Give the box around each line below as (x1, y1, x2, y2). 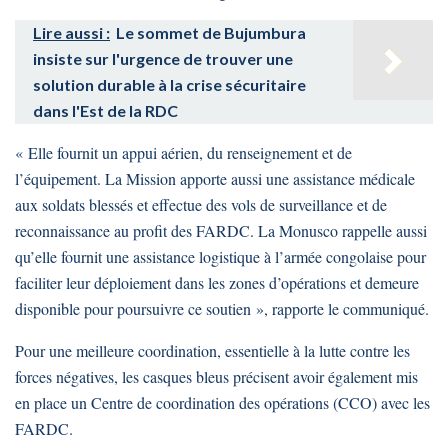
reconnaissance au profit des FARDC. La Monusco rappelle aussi (15, 219, 427, 241)
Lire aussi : (33, 22, 110, 42)
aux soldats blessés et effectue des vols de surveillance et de (15, 193, 387, 215)
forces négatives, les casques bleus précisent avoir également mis (15, 365, 418, 387)
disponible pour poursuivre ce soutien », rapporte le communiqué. (15, 297, 429, 319)
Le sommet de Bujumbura (116, 22, 306, 42)
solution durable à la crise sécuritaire (33, 74, 306, 94)
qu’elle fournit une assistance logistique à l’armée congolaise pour (15, 245, 426, 267)
